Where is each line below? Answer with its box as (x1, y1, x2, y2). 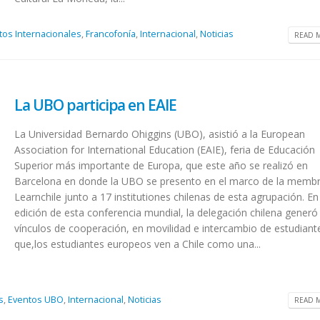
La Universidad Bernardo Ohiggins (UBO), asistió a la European (14, 127, 306, 141)
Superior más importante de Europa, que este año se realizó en (14, 159, 309, 173)
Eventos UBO (8, 294, 64, 306)
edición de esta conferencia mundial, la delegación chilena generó (14, 206, 319, 220)
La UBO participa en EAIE (14, 95, 177, 116)
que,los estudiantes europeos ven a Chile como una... (14, 237, 261, 251)
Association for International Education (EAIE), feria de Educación (14, 143, 316, 157)
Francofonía (86, 28, 136, 41)
